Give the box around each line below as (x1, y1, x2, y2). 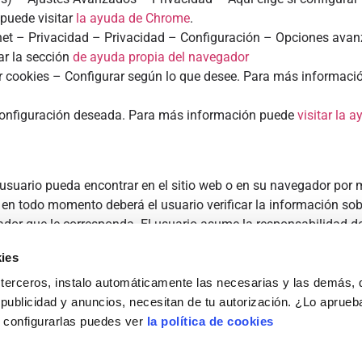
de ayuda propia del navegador (73, 49, 249, 65)
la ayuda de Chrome (76, 11, 190, 27)
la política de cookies (146, 314, 274, 328)
